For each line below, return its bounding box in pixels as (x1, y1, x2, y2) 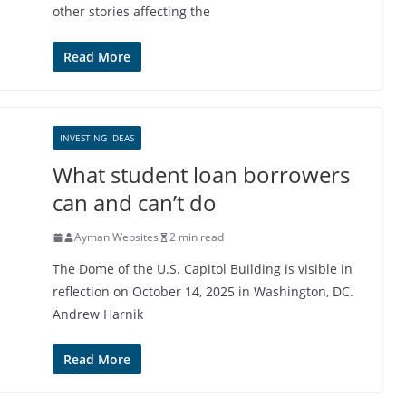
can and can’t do (53, 188, 217, 217)
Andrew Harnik (53, 305, 143, 323)
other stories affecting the (53, 3, 210, 20)
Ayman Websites (74, 229, 159, 245)
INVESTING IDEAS (60, 131, 134, 144)
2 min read (169, 229, 224, 245)
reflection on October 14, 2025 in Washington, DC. (53, 283, 353, 300)
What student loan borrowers (53, 159, 350, 189)
